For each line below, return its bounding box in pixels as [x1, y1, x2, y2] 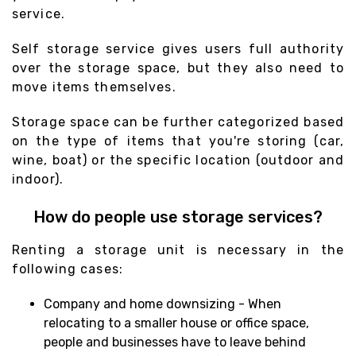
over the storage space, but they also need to [12, 60, 344, 75]
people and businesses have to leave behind [44, 334, 306, 350]
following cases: [12, 261, 123, 277]
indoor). [12, 171, 64, 187]
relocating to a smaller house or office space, [44, 315, 309, 331]
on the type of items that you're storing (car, [12, 133, 344, 149]
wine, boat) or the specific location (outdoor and [12, 152, 344, 168]
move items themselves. [12, 79, 176, 95]
